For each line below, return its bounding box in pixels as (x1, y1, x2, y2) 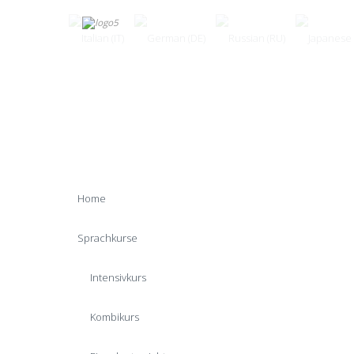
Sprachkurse (77, 231, 137, 245)
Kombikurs (90, 310, 139, 324)
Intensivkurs (90, 270, 146, 284)
